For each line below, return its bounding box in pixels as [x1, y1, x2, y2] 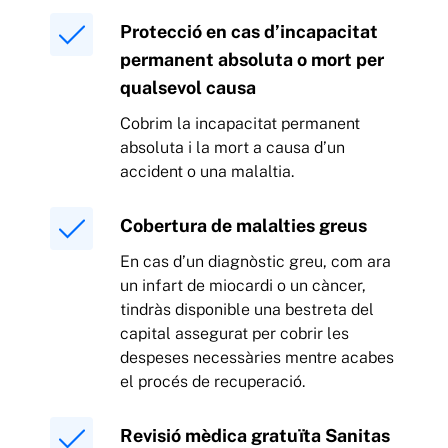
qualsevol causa [120, 77, 256, 99]
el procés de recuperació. [120, 372, 305, 392]
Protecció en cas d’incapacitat [120, 21, 378, 43]
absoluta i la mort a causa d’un [120, 138, 345, 158]
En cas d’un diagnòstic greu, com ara [120, 252, 391, 272]
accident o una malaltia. [120, 162, 294, 182]
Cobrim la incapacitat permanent [120, 114, 360, 134]
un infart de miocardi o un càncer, [120, 276, 366, 296]
